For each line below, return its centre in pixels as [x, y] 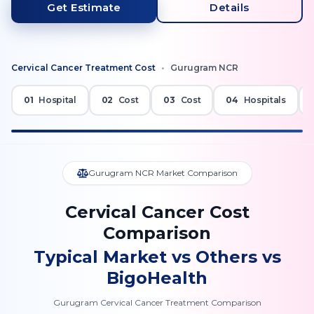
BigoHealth [157, 278]
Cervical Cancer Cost [157, 212]
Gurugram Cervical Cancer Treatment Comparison [157, 302]
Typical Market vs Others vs [157, 257]
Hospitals [265, 100]
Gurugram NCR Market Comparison [163, 173]
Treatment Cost [119, 68]
